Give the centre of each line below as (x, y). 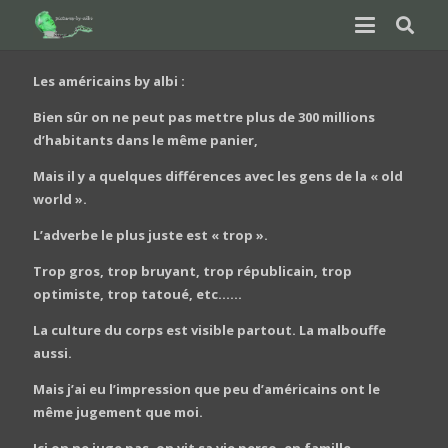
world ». (59, 198)
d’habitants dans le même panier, (145, 139)
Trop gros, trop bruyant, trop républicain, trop (192, 270)
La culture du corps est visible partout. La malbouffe (209, 329)
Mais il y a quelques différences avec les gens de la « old (217, 175)
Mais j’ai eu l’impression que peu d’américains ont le (206, 388)
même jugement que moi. (117, 411)
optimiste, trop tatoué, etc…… (137, 293)
